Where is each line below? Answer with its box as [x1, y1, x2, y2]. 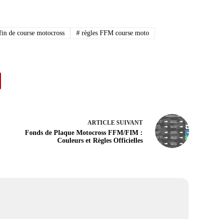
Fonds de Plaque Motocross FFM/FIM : [24, 129, 143, 136]
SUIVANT [114, 119, 143, 126]
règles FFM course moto [80, 29, 150, 37]
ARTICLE [87, 119, 115, 126]
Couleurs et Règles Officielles [57, 136, 143, 144]
